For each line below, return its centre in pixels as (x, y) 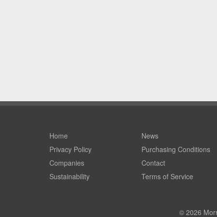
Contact (153, 163)
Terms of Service (167, 176)
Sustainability (70, 176)
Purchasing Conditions (176, 149)
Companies (67, 163)
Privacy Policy (70, 149)
